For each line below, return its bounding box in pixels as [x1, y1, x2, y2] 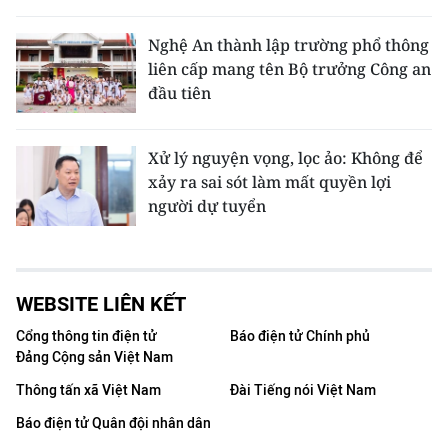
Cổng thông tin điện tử [16, 328, 157, 345]
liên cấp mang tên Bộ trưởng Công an [148, 58, 431, 80]
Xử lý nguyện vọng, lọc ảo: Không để [148, 147, 423, 169]
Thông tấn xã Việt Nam [16, 382, 161, 399]
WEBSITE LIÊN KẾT [16, 292, 186, 316]
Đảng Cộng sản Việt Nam [16, 349, 173, 366]
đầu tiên [148, 82, 211, 104]
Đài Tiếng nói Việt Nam [230, 382, 376, 399]
